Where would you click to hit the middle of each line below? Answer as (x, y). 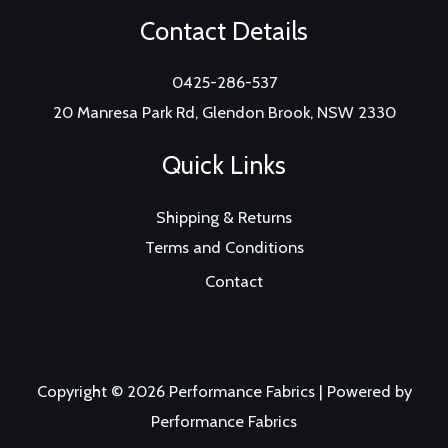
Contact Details (224, 30)
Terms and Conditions (224, 247)
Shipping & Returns (224, 217)
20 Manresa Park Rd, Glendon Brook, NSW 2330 (224, 112)
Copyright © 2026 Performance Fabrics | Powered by (224, 391)
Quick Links (224, 165)
